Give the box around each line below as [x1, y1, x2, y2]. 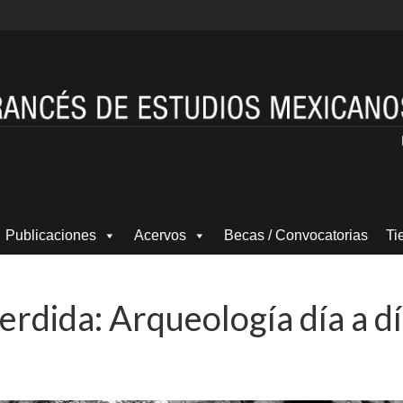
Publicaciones [5, 227, 96, 243]
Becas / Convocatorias [224, 227, 368, 243]
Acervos [134, 227, 186, 243]
